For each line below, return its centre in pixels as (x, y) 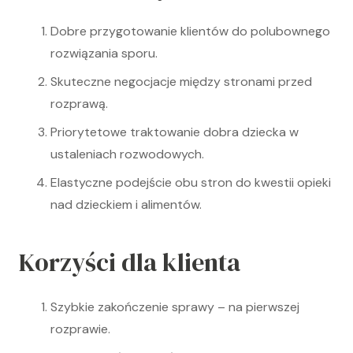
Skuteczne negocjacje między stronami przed (181, 82)
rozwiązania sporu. (104, 53)
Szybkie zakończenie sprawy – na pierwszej (175, 307)
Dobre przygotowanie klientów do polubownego (190, 31)
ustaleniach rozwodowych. (127, 154)
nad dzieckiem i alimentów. (126, 204)
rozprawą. (79, 104)
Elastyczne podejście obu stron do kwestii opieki (191, 182)
